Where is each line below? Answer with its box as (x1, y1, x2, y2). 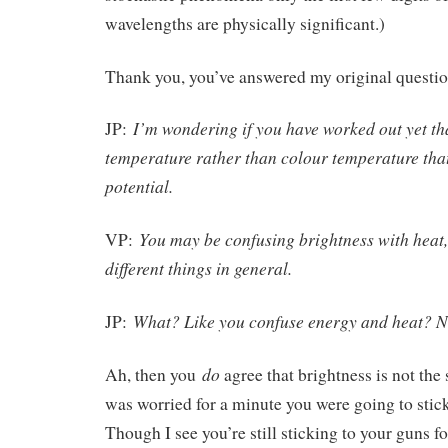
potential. (105, 174, 173, 199)
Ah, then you (105, 362, 202, 386)
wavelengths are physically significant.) (105, 11, 385, 35)
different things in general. (105, 256, 292, 281)
